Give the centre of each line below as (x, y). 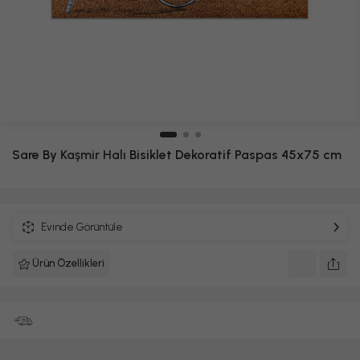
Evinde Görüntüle (82, 227)
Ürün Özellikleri (68, 263)
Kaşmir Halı (93, 155)
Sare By (36, 155)
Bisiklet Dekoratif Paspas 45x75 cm (234, 155)
